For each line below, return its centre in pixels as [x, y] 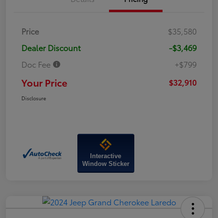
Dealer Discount [51, 47]
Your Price [44, 82]
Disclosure [34, 98]
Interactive [106, 156]
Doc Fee [37, 64]
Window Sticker [106, 163]
